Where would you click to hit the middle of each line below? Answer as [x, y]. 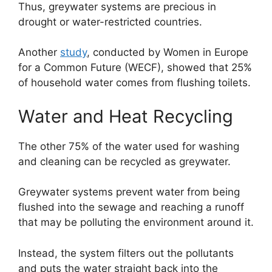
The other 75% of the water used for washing [129, 146]
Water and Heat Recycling [126, 116]
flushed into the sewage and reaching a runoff [131, 207]
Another [39, 53]
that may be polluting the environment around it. [136, 223]
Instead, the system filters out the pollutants [126, 253]
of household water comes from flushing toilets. [134, 83]
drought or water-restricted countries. [110, 22]
